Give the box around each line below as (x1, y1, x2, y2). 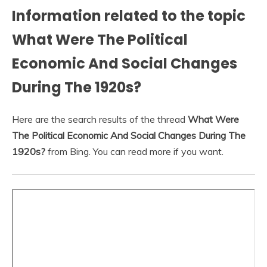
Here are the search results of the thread (12, 113, 188, 126)
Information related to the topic (12, 6, 246, 26)
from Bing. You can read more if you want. (45, 145, 223, 158)
